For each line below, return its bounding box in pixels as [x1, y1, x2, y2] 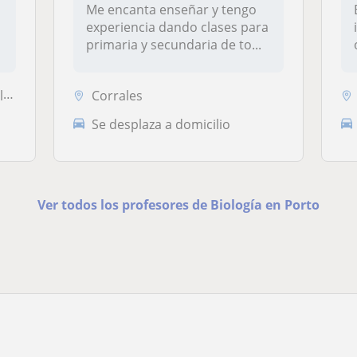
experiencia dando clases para [86, 18, 269, 36]
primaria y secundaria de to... [86, 36, 262, 53]
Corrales [92, 86, 143, 104]
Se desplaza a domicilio [92, 115, 231, 133]
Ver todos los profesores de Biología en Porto [37, 196, 320, 214]
